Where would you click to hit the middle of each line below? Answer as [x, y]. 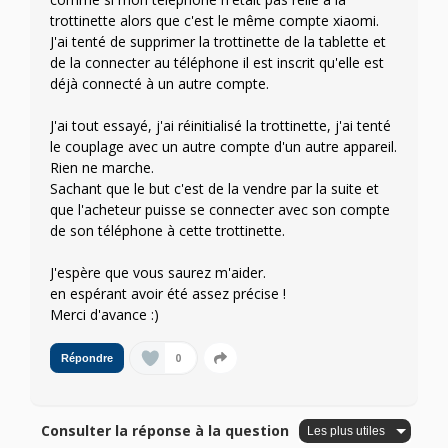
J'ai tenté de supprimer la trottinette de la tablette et [218, 42]
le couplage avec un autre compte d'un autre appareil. [223, 147]
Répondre [87, 358]
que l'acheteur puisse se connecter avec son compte [220, 210]
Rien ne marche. [102, 168]
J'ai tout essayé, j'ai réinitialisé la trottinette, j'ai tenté [220, 126]
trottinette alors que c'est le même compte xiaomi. [214, 21]
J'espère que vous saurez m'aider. [158, 273]
